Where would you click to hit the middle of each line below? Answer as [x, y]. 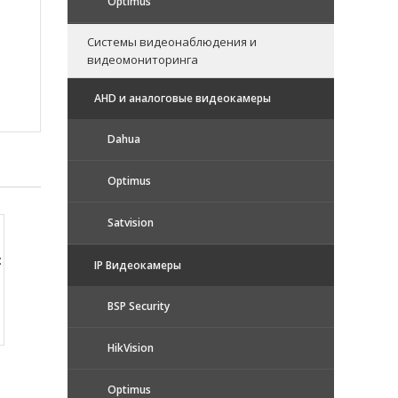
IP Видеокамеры [138, 265]
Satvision [131, 222]
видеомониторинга [143, 59]
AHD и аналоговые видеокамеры [183, 98]
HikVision [131, 347]
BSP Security [139, 306]
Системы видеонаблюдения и [172, 41]
